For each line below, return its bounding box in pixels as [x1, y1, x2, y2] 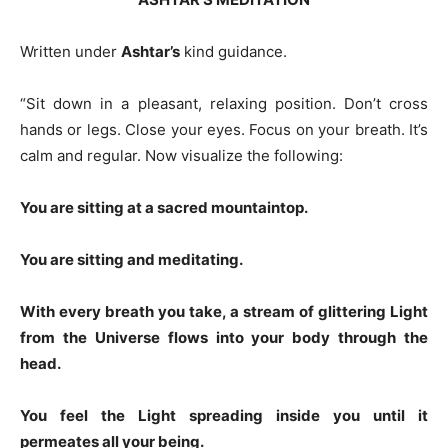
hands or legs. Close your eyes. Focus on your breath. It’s [20, 119, 428, 139]
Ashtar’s [121, 41, 180, 61]
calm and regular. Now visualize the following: [20, 145, 343, 165]
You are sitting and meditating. [20, 249, 243, 269]
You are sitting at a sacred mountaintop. [20, 197, 308, 217]
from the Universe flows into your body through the [20, 327, 428, 347]
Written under [20, 41, 121, 61]
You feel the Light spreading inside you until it [20, 405, 428, 425]
